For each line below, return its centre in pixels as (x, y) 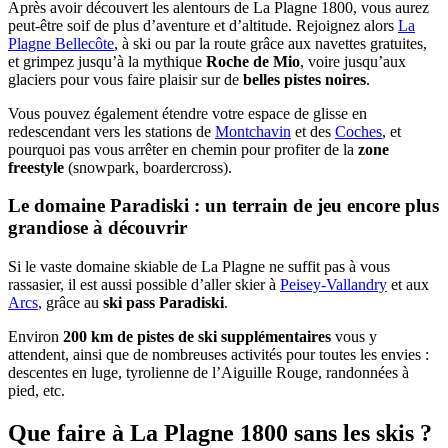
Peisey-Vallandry (333, 285)
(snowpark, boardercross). (148, 167)
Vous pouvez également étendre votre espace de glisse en (187, 113)
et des (313, 131)
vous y (354, 337)
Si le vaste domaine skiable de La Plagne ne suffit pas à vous (199, 267)
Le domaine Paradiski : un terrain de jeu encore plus (223, 206)
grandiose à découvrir (97, 228)
